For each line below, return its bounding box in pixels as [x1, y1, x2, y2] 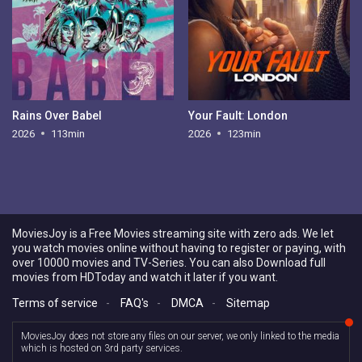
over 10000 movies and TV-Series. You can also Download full [12, 256, 326, 269]
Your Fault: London [187, 108, 288, 122]
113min [51, 127, 86, 140]
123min [226, 127, 261, 140]
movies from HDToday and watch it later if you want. [12, 271, 278, 284]
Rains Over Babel [12, 108, 103, 122]
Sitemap [226, 297, 270, 309]
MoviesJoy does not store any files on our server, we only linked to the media [21, 330, 339, 342]
